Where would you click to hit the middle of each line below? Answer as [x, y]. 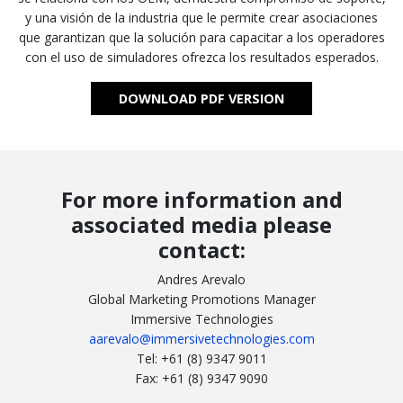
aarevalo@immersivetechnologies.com [201, 339]
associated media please [201, 225]
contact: [201, 250]
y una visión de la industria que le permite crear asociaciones [201, 17]
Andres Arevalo [201, 280]
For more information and [201, 200]
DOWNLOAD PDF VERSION [201, 98]
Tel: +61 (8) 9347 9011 [201, 359]
